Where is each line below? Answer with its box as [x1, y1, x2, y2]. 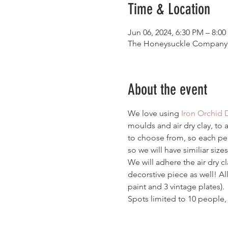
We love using [127, 108, 181, 118]
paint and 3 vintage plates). [127, 182, 226, 191]
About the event [127, 80, 207, 99]
